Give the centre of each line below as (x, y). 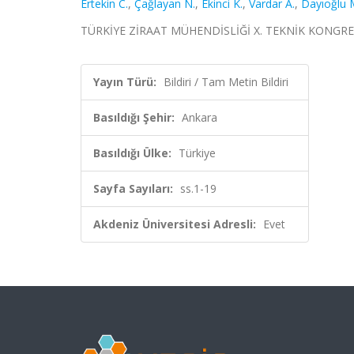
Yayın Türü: (125, 82)
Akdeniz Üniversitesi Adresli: (175, 224)
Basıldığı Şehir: (134, 117)
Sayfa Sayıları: (133, 188)
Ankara (200, 117)
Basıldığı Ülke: (132, 153)
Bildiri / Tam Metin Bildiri (226, 82)
